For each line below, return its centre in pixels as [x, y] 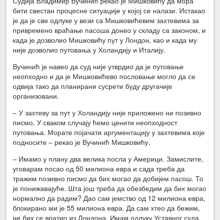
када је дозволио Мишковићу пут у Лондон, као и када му [105, 40]
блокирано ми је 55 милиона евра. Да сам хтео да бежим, [107, 207]
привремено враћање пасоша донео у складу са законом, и [110, 30]
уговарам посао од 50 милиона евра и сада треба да [99, 168]
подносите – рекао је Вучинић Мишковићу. [82, 142]
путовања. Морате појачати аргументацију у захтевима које [109, 132]
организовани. [36, 96]
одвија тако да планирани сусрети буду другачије [93, 86]
